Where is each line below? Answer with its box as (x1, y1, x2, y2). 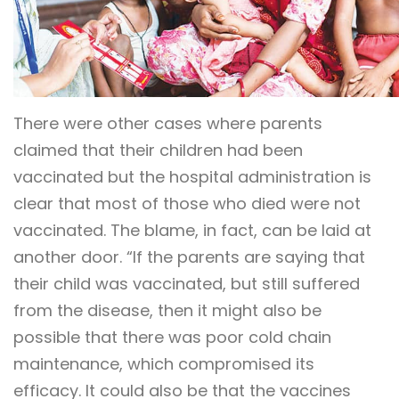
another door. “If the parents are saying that (13, 245, 365, 268)
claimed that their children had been (13, 138, 303, 161)
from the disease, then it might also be (13, 298, 322, 322)
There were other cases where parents (13, 111, 322, 134)
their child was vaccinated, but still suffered (13, 272, 360, 295)
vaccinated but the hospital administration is (13, 165, 371, 188)
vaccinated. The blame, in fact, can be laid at (13, 218, 371, 241)
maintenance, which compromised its (13, 352, 314, 375)
